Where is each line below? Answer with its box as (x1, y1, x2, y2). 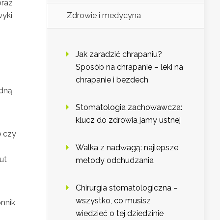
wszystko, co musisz (76, 196, 151, 206)
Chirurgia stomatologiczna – (76, 183, 178, 193)
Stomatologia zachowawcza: (76, 103, 182, 112)
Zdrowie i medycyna (67, 11, 141, 21)
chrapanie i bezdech (76, 75, 148, 85)
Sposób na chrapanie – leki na (76, 62, 183, 72)
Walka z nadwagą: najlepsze (76, 143, 178, 153)
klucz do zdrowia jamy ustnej (76, 115, 181, 125)
